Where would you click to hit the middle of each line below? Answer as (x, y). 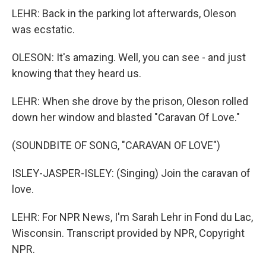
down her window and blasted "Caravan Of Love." (126, 117)
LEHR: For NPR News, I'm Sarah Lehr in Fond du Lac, (132, 217)
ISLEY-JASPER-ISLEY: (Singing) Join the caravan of (131, 173)
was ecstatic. (43, 29)
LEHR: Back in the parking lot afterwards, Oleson (124, 13)
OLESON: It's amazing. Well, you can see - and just (129, 57)
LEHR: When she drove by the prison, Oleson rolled (130, 101)
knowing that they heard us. (77, 73)
